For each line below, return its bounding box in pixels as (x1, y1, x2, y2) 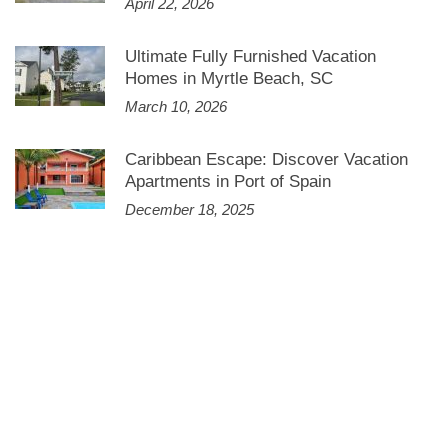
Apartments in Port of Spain (125, 171, 331, 191)
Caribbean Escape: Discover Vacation (125, 149, 408, 169)
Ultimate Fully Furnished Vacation (125, 46, 376, 66)
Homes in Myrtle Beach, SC (125, 68, 333, 88)
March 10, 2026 (125, 98, 227, 115)
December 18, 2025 (125, 201, 254, 218)
